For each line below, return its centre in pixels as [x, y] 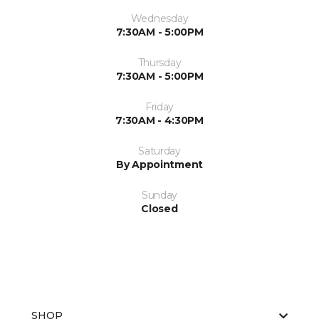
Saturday [159, 151]
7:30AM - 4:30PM [159, 121]
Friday [159, 107]
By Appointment [159, 165]
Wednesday [159, 19]
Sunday [159, 195]
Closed [159, 209]
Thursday [159, 63]
